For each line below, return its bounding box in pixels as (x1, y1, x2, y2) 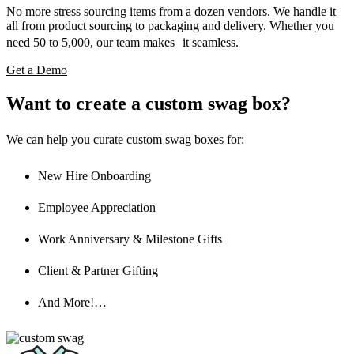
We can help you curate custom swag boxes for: (6, 133, 255, 147)
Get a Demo (6, 63, 67, 77)
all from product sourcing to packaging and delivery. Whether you (6, 19, 334, 33)
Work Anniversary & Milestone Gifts (38, 232, 222, 247)
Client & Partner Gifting (38, 264, 158, 278)
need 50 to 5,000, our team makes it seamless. (6, 36, 239, 50)
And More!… (38, 296, 107, 310)
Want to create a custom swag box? (6, 93, 291, 115)
